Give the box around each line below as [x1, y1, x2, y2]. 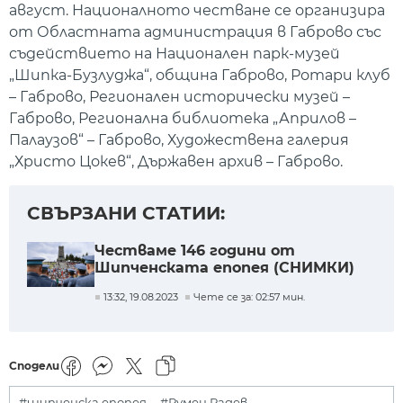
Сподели [9, 359, 59, 373]
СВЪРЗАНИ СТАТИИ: [27, 202, 225, 225]
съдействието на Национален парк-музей [9, 44, 340, 62]
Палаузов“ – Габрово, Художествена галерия [9, 130, 349, 148]
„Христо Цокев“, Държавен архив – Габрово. [9, 152, 343, 170]
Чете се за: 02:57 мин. [193, 291, 305, 304]
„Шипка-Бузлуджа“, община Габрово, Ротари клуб [9, 66, 390, 84]
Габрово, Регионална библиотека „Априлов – [9, 109, 356, 127]
